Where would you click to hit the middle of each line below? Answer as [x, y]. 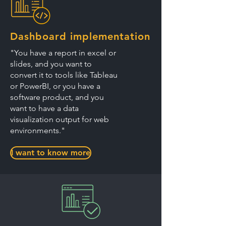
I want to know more [51, 153]
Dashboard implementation [80, 36]
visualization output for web [60, 119]
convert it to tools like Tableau [64, 75]
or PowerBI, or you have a [55, 86]
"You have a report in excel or [63, 53]
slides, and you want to [51, 64]
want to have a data [44, 108]
